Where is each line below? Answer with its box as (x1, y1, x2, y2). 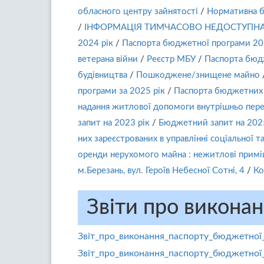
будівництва (78, 71, 127, 80)
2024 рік (78, 39, 113, 48)
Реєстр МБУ (147, 55, 196, 64)
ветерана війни (78, 55, 138, 64)
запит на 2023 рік (78, 118, 150, 127)
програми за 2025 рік (78, 87, 165, 95)
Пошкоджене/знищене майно (136, 71, 260, 80)
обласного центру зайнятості (78, 7, 198, 16)
